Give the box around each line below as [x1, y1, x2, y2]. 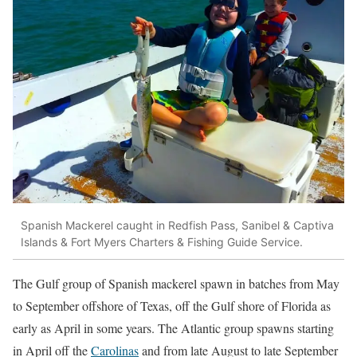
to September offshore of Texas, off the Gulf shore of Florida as [13, 296, 331, 314]
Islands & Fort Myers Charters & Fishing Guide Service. [21, 235, 303, 249]
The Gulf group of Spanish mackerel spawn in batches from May [13, 274, 339, 292]
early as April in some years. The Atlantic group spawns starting [13, 319, 334, 336]
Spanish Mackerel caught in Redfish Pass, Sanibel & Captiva [21, 218, 334, 233]
